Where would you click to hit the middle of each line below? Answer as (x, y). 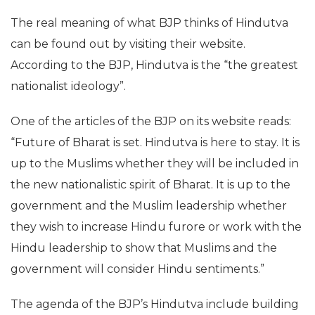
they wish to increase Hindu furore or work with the (156, 227)
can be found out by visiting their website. (128, 44)
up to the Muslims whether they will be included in (155, 163)
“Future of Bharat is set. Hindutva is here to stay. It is (155, 142)
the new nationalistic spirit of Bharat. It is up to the (150, 185)
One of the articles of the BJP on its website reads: (151, 121)
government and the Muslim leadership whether (149, 206)
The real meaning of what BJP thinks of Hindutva (149, 23)
